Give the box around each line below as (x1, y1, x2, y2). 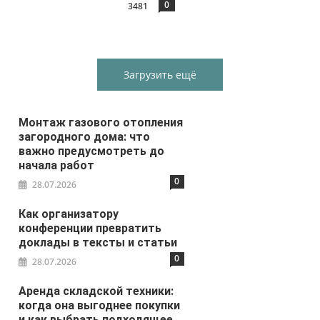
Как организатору (19, 206, 119, 221)
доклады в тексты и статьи (19, 235, 178, 249)
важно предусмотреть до (19, 144, 165, 158)
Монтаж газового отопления (19, 115, 184, 129)
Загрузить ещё (124, 67, 196, 81)
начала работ (19, 158, 95, 172)
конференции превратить (19, 221, 162, 235)
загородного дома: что (19, 129, 151, 144)
